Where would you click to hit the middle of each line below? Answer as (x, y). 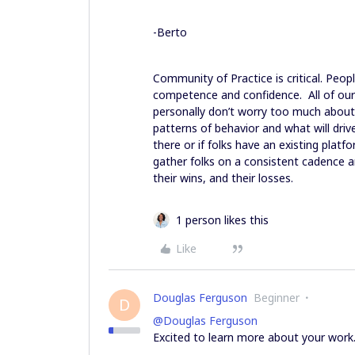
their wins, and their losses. (225, 177)
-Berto (170, 32)
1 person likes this (222, 219)
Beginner (277, 297)
